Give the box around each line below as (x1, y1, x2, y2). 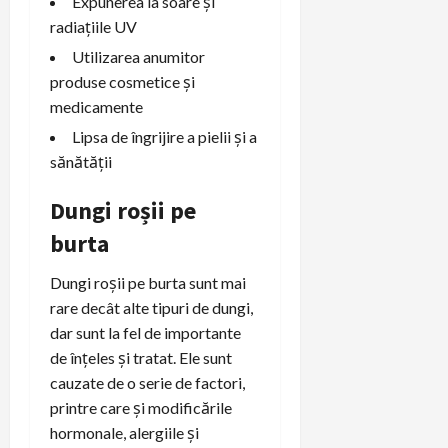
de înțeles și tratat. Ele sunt (50, 347, 232, 367)
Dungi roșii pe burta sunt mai (50, 272, 246, 292)
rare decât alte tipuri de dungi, (50, 297, 253, 317)
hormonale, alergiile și (50, 422, 199, 442)
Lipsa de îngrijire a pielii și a (72, 126, 257, 146)
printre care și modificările (50, 397, 232, 417)
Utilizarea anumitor (72, 46, 205, 66)
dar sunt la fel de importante (50, 322, 241, 342)
